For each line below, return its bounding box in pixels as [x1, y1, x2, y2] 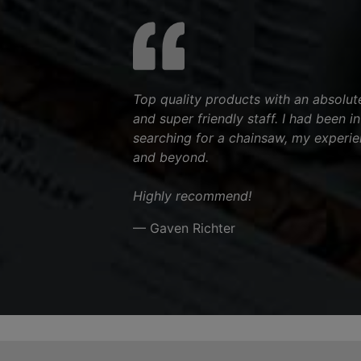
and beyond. [132, 149, 209, 165]
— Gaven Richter [132, 220, 235, 236]
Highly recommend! [132, 188, 251, 204]
